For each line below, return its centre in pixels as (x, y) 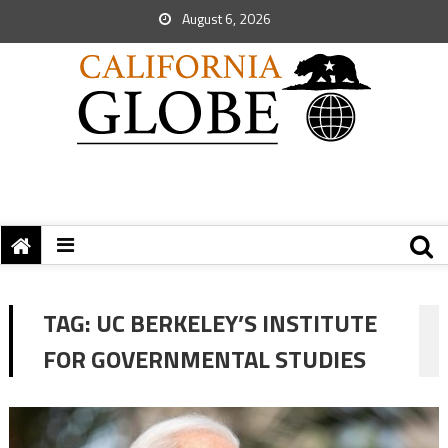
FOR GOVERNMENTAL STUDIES (204, 359)
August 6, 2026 (225, 18)
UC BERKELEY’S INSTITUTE (236, 323)
